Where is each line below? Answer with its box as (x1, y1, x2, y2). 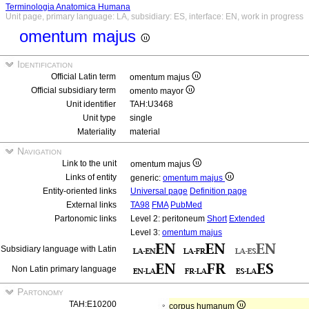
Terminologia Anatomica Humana (6, 2, 130, 12)
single (130, 113, 152, 123)
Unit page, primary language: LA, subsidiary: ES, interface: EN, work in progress (6, 12, 303, 21)
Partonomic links (54, 214, 117, 223)
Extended (229, 214, 265, 223)
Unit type (83, 113, 116, 123)
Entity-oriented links (43, 186, 117, 196)
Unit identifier (66, 99, 116, 109)
